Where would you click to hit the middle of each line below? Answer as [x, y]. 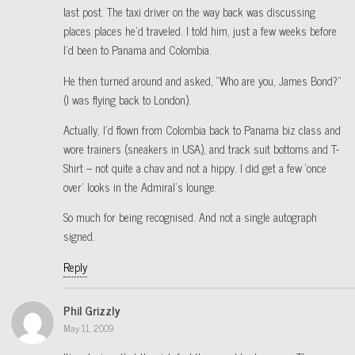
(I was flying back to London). [127, 99]
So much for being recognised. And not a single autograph [190, 218]
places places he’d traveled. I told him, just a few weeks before [200, 31]
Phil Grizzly [92, 311]
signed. [79, 237]
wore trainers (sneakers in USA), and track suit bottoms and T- [201, 149]
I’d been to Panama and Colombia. [137, 50]
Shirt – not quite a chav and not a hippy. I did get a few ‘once [195, 168]
